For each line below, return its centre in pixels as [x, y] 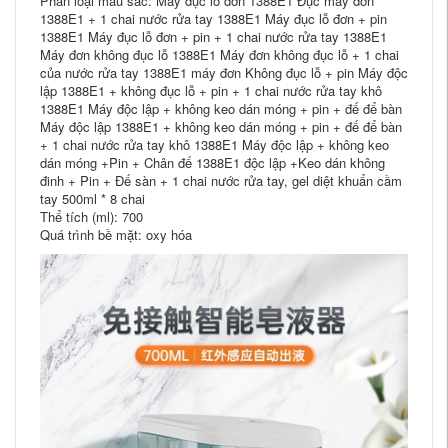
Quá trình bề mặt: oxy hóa [116, 234]
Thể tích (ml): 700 [91, 216]
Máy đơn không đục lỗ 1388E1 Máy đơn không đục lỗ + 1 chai [219, 54]
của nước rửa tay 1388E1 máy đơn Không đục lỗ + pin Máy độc [224, 72]
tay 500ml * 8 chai [92, 198]
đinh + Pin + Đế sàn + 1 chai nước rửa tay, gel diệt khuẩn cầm [221, 180]
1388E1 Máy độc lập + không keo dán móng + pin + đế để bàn [221, 108]
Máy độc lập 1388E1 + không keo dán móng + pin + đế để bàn [221, 126]
